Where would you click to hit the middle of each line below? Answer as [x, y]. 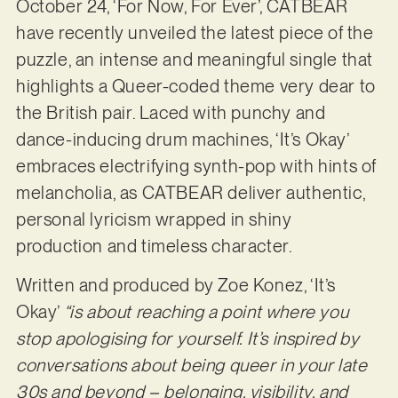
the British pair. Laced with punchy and [171, 112]
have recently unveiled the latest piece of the [195, 32]
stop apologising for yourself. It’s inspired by [187, 339]
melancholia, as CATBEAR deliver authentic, [191, 192]
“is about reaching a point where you [206, 312]
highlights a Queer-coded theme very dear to [195, 86]
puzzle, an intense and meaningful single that [194, 59]
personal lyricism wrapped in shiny [154, 219]
